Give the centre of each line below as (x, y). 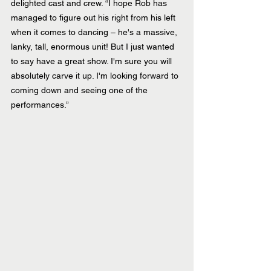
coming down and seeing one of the (80, 90)
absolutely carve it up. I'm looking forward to (96, 75)
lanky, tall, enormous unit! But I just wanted (94, 46)
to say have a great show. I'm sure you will (93, 61)
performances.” (40, 104)
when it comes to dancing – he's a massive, (95, 32)
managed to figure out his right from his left (94, 17)
